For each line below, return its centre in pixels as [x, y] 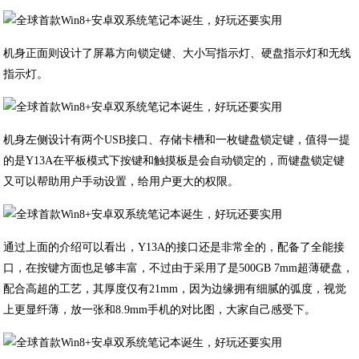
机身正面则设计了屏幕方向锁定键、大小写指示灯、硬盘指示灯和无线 [177, 53]
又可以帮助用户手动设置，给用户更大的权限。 [121, 182]
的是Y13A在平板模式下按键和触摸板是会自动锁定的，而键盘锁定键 [174, 161]
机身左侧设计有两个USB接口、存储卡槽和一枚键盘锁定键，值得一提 [177, 140]
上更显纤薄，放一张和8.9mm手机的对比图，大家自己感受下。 [160, 310]
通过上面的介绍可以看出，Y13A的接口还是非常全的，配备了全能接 [174, 247]
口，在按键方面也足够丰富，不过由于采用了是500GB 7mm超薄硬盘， [179, 268]
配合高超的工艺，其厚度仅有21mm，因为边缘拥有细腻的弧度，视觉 [175, 289]
